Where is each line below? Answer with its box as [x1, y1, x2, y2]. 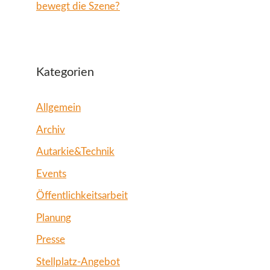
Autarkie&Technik [36, 146, 115, 157]
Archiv [36, 124, 65, 135]
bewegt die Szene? [36, 1, 120, 12]
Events [36, 168, 66, 179]
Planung [36, 212, 71, 223]
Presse [36, 234, 65, 245]
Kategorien [36, 66, 94, 79]
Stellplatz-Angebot [36, 256, 120, 267]
